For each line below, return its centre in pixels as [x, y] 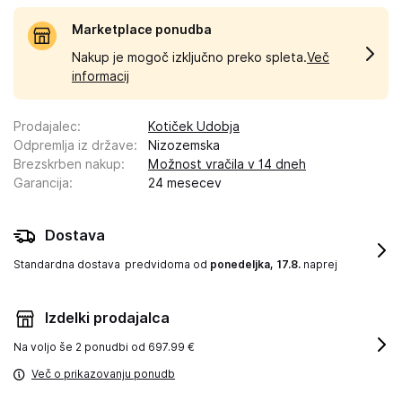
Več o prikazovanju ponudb [103, 374]
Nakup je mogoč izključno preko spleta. [189, 57]
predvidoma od [167, 264]
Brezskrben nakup [67, 164]
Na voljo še [44, 347]
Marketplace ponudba [142, 30]
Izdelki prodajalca [107, 318]
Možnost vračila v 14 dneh [227, 164]
